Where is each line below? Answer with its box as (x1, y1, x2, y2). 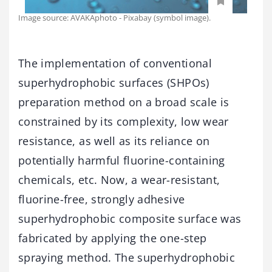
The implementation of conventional (18, 55, 212, 70)
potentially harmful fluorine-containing (18, 152, 225, 168)
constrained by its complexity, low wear (18, 114, 229, 129)
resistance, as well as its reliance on (18, 133, 210, 148)
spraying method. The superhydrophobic (18, 250, 235, 265)
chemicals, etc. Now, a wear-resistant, (18, 172, 220, 187)
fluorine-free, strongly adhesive (18, 191, 185, 206)
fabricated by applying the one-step (18, 230, 207, 245)
